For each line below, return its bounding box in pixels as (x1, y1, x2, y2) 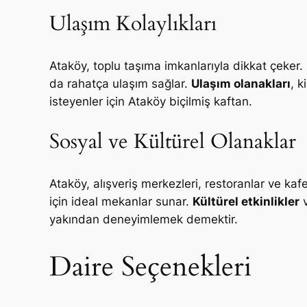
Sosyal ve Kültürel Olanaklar (49, 128, 296, 156)
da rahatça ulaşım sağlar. (49, 76, 191, 90)
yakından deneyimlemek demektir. (49, 212, 238, 226)
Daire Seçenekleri (49, 248, 251, 286)
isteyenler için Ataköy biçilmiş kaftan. (49, 94, 252, 108)
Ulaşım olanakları (191, 76, 291, 90)
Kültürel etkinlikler (193, 194, 299, 208)
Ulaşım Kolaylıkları (49, 10, 217, 38)
